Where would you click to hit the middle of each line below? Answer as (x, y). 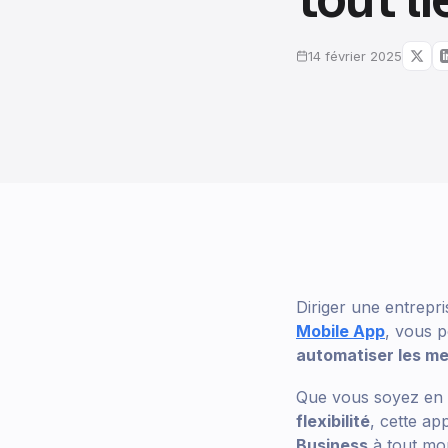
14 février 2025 (355, 56)
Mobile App (340, 331)
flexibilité (333, 421)
